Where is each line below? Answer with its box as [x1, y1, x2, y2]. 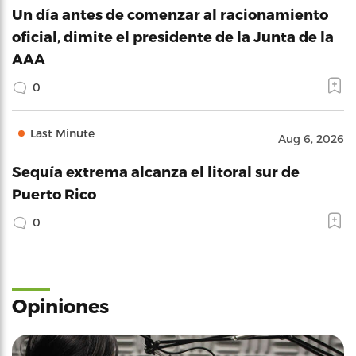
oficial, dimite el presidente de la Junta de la [12, 28, 334, 44]
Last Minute [30, 126, 95, 140]
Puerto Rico [12, 185, 96, 202]
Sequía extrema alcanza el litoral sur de [12, 163, 300, 180]
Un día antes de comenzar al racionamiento [12, 6, 328, 22]
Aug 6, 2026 [278, 132, 344, 145]
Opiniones [12, 294, 109, 317]
